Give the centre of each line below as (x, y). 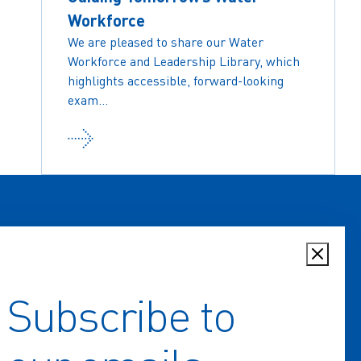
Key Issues (129, 350)
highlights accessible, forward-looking (176, 80)
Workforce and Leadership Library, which (184, 61)
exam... (88, 100)
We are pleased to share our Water (166, 41)
